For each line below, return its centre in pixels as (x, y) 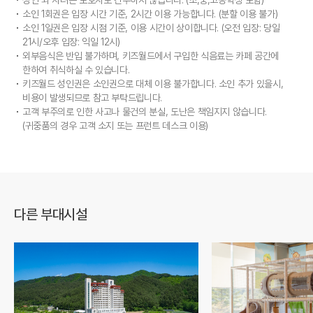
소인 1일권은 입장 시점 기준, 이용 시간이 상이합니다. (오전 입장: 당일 (151, 28)
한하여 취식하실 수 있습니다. (76, 70)
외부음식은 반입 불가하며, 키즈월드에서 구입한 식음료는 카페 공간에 (151, 56)
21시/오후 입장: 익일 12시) (72, 42)
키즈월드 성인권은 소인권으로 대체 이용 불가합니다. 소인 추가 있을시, (153, 83)
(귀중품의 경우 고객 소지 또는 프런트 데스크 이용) (116, 125)
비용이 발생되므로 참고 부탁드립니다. (92, 97)
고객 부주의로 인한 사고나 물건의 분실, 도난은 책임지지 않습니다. (145, 111)
